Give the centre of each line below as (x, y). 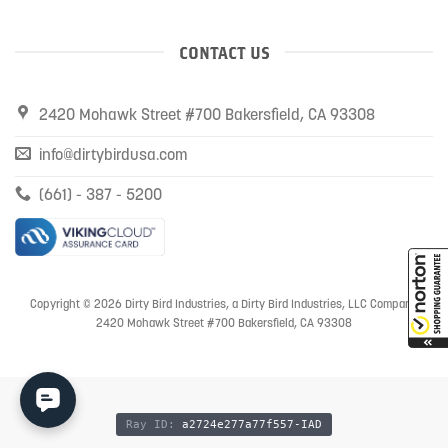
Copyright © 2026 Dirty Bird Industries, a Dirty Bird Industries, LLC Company (224, 303)
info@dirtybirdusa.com (113, 153)
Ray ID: (150, 425)
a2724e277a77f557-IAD (252, 425)
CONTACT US (224, 52)
